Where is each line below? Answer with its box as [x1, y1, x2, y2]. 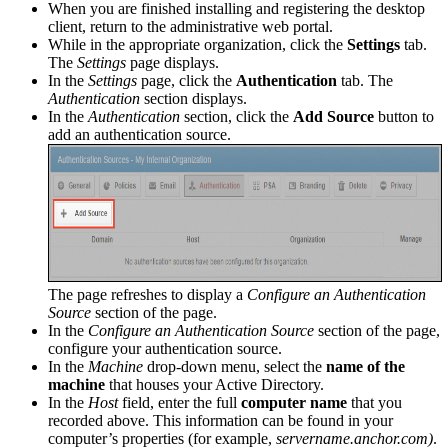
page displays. [126, 53, 219, 71]
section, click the [180, 107, 293, 125]
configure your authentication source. [48, 339, 282, 357]
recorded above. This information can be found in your [48, 411, 393, 429]
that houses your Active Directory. [105, 375, 324, 393]
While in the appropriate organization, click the [48, 35, 347, 53]
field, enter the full [118, 393, 241, 411]
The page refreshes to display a [48, 285, 247, 303]
